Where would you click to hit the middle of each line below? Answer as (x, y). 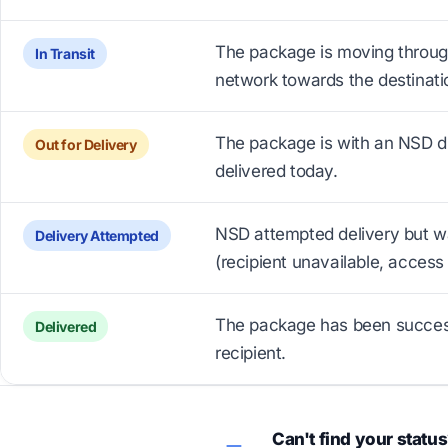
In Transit (65, 53)
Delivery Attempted (97, 235)
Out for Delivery (86, 144)
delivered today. (276, 171)
